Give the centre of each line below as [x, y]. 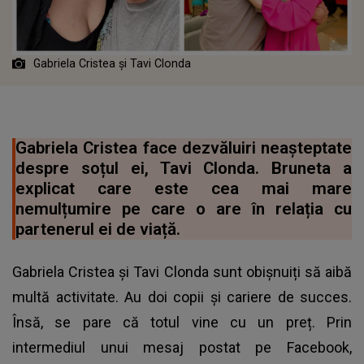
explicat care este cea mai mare [184, 188]
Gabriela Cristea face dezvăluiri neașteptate [184, 147]
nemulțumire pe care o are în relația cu [184, 208]
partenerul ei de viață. [98, 229]
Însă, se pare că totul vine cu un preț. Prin [182, 322]
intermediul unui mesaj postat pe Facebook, [182, 347]
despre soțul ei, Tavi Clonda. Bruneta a [184, 168]
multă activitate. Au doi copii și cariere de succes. [182, 297]
